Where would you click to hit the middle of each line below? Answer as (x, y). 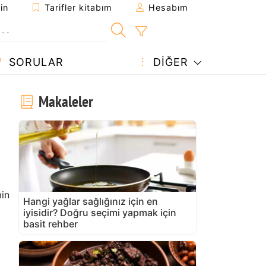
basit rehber (50, 224)
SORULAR (34, 62)
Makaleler (64, 101)
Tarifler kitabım (77, 7)
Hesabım (167, 7)
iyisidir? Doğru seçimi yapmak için (100, 212)
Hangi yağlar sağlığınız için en (91, 201)
